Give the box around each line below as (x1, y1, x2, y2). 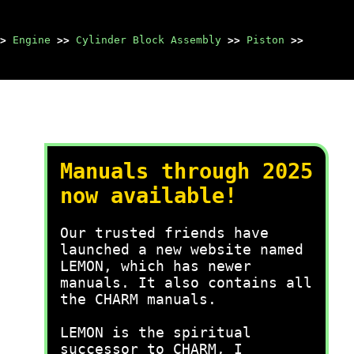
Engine (13, 34, 51, 46)
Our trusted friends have (60, 224, 269, 241)
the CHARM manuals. (60, 291, 217, 307)
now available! (60, 183, 237, 208)
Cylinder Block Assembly (76, 34, 221, 46)
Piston (247, 34, 284, 46)
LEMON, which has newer (60, 258, 251, 274)
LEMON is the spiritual (60, 324, 251, 341)
